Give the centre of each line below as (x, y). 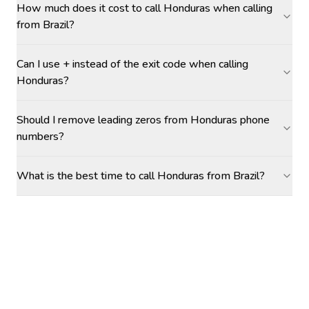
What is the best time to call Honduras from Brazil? (141, 176)
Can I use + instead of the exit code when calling (132, 64)
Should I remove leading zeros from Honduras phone (143, 120)
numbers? (40, 137)
